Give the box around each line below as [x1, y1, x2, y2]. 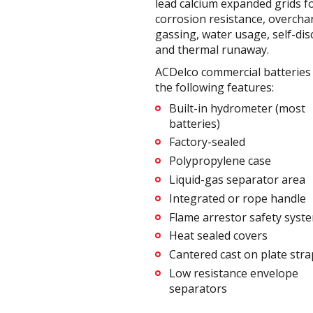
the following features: [155, 79, 274, 95]
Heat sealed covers [169, 228, 268, 244]
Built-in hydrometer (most [169, 100, 305, 116]
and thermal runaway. [155, 41, 269, 57]
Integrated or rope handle [169, 190, 306, 206]
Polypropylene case [169, 153, 271, 169]
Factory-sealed [169, 134, 245, 150]
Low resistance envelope [169, 265, 298, 281]
